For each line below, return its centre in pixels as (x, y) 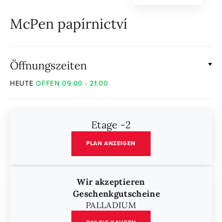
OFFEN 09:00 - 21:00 (72, 84)
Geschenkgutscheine (117, 193)
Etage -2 (111, 124)
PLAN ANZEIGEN (111, 144)
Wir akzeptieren (111, 181)
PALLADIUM (111, 205)
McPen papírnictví (69, 23)
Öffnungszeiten (48, 65)
